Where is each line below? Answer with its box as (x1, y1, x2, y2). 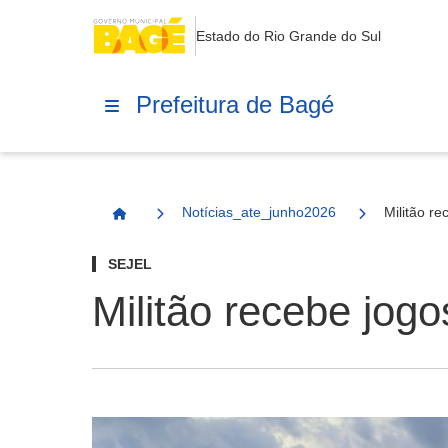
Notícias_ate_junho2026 (182, 204, 336, 220)
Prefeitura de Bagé (136, 90, 334, 118)
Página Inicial (118, 214, 211, 230)
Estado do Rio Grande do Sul (196, 28, 381, 44)
